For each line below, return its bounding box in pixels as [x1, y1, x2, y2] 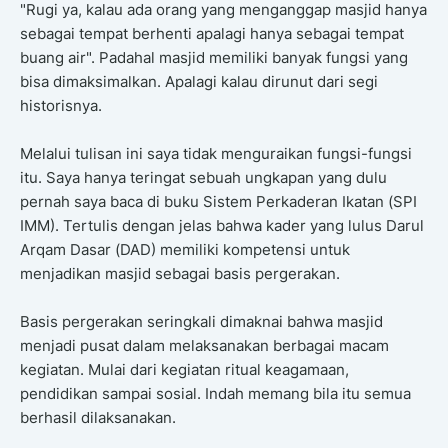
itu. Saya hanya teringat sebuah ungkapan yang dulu [20, 168, 387, 188]
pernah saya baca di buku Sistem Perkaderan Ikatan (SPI [20, 192, 417, 212]
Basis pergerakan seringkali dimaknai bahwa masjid [20, 312, 383, 332]
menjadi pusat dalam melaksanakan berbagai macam [20, 336, 389, 356]
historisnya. [20, 96, 102, 116]
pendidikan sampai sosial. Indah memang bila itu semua [20, 384, 411, 404]
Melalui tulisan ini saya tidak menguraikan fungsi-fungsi [20, 144, 412, 164]
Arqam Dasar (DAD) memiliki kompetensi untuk [20, 240, 350, 260]
